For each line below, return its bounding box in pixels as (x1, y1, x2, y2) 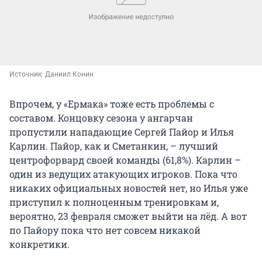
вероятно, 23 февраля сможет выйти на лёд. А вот (9, 210, 247, 223)
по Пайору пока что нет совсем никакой (9, 224, 201, 237)
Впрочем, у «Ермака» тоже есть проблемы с (9, 98, 214, 111)
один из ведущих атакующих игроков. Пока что (9, 168, 237, 181)
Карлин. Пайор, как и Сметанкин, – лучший (9, 140, 218, 153)
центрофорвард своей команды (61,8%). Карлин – (9, 154, 241, 167)
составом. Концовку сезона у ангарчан (9, 112, 193, 125)
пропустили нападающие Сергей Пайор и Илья (9, 126, 234, 139)
